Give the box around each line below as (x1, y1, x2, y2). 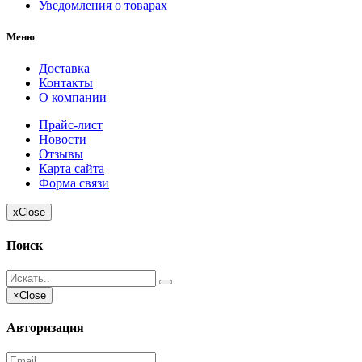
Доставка (39, 61, 90, 76)
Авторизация (6, 321, 84, 335)
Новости (39, 133, 86, 147)
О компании (39, 90, 107, 105)
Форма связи (39, 176, 109, 191)
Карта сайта (39, 162, 104, 176)
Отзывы (39, 147, 83, 162)
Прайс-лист (39, 118, 103, 133)
